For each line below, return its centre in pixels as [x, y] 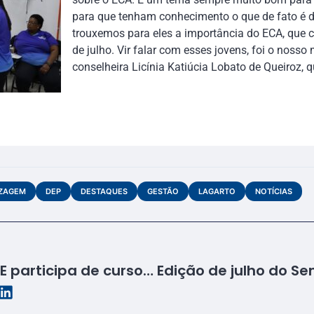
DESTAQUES [104, 192]
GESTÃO [163, 192]
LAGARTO [217, 192]
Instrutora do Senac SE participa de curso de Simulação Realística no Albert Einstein [148, 271]
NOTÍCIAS [274, 192]
